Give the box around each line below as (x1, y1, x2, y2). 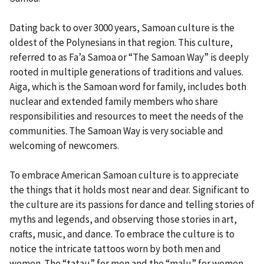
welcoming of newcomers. (9, 138, 119, 152)
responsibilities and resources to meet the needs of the (9, 109, 243, 123)
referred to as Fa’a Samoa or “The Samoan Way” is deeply (9, 50, 249, 64)
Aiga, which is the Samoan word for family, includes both (9, 80, 246, 93)
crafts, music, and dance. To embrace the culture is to (9, 227, 235, 240)
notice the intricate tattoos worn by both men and (9, 242, 221, 255)
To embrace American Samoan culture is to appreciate (9, 168, 239, 181)
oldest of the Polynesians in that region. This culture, (9, 35, 233, 49)
